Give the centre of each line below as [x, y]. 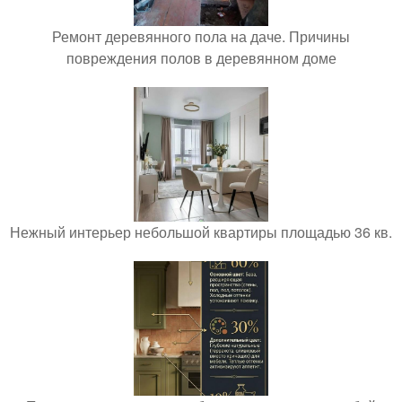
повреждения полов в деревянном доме [201, 58]
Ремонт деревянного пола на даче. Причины [201, 36]
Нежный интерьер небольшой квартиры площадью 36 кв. [201, 232]
